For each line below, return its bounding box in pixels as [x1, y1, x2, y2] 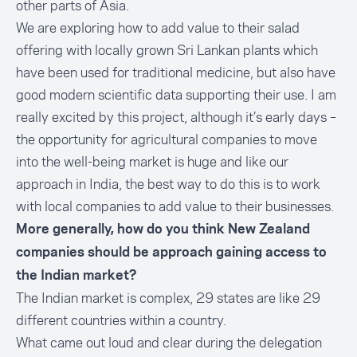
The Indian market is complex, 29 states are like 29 [16, 288, 320, 308]
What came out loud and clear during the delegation [16, 333, 322, 352]
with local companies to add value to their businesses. [16, 197, 334, 216]
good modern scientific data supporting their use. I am [16, 85, 336, 104]
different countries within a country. [16, 311, 229, 330]
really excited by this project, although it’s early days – [16, 108, 336, 127]
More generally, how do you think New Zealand [16, 223, 310, 236]
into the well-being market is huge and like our [16, 152, 288, 171]
